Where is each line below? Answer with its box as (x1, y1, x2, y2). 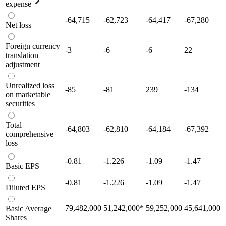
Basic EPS (6, 161, 39, 171)
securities (6, 99, 35, 108)
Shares (6, 213, 27, 222)
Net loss (6, 20, 31, 29)
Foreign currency (6, 41, 60, 50)
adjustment (6, 60, 40, 69)
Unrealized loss (6, 81, 54, 90)
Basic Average (6, 204, 51, 213)
